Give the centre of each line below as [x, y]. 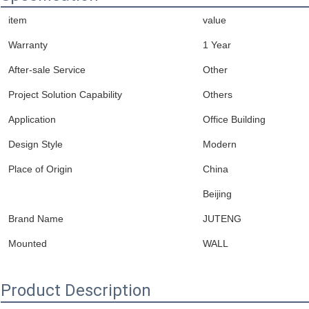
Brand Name [36, 219]
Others [218, 95]
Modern [220, 144]
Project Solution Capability [65, 95]
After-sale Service [47, 70]
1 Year [217, 45]
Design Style [36, 144]
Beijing [217, 194]
